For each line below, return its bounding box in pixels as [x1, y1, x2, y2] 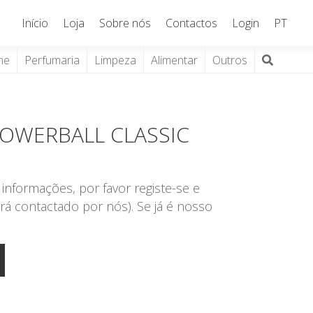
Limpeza [94, 52, 137, 68]
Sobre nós [99, 15, 152, 31]
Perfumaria [24, 52, 80, 68]
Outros [212, 52, 248, 68]
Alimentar [151, 52, 198, 68]
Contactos [166, 15, 218, 31]
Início [22, 15, 49, 31]
